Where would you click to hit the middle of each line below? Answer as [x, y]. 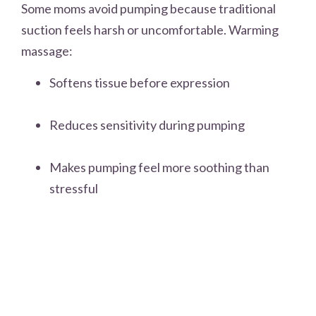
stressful [74, 188]
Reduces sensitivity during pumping [147, 124]
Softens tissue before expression [140, 82]
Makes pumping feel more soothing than [159, 167]
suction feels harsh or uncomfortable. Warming [150, 30]
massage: [47, 51]
